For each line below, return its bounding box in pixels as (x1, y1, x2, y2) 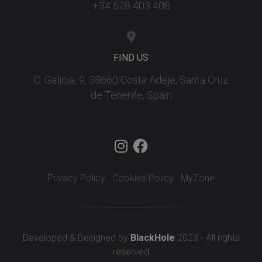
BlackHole (130, 232, 175, 244)
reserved (113, 246, 149, 258)
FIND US (113, 52, 149, 64)
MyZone (181, 173, 215, 184)
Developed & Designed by (22, 232, 130, 244)
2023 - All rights (174, 232, 240, 244)
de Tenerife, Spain (90, 89, 172, 102)
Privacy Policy (47, 173, 105, 184)
